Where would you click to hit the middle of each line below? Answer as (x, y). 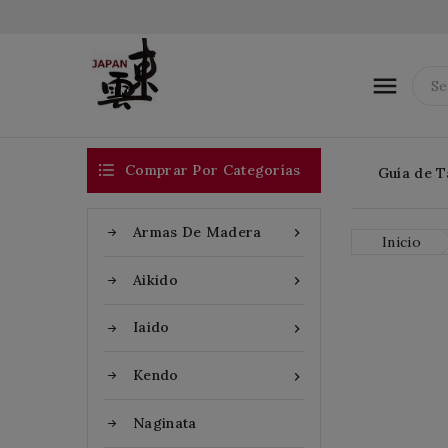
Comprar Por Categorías (213, 170)
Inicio (401, 242)
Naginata (165, 423)
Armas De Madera (197, 231)
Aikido (155, 279)
